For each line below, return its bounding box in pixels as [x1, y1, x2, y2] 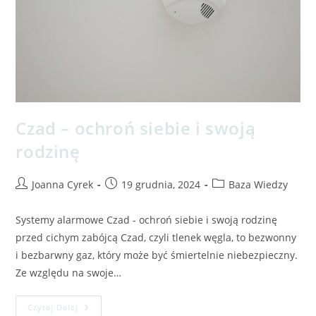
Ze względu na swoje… [16, 265, 122, 279]
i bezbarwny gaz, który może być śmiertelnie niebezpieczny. [16, 248, 298, 262]
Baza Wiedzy [229, 177, 288, 191]
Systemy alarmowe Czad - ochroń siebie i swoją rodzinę [16, 212, 278, 226]
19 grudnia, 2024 [121, 177, 201, 191]
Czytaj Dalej [28, 301, 79, 312]
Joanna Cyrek [32, 177, 94, 191]
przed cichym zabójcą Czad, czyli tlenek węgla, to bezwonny [16, 230, 297, 244]
